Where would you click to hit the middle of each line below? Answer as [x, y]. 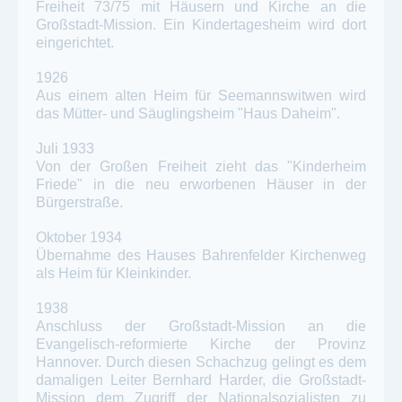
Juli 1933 [65, 149]
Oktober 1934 [79, 238]
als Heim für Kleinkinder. [114, 274]
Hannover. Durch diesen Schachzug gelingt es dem [201, 363]
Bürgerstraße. [79, 203]
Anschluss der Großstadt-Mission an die [201, 327]
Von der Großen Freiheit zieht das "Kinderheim [201, 167]
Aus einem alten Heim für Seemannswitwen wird [201, 95]
